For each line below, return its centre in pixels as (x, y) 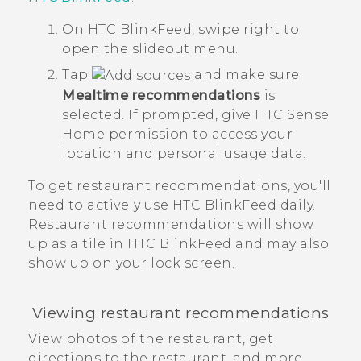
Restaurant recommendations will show (171, 224)
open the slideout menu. (150, 49)
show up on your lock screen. (131, 263)
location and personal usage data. (184, 153)
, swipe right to (245, 30)
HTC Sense (292, 114)
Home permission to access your (177, 134)
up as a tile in (78, 243)
